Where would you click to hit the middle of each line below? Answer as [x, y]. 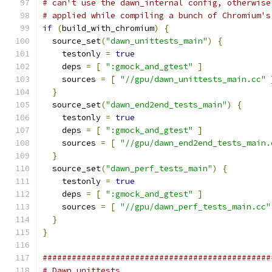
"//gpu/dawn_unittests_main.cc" [193, 79]
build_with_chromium [108, 28]
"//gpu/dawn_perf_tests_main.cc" [195, 207]
